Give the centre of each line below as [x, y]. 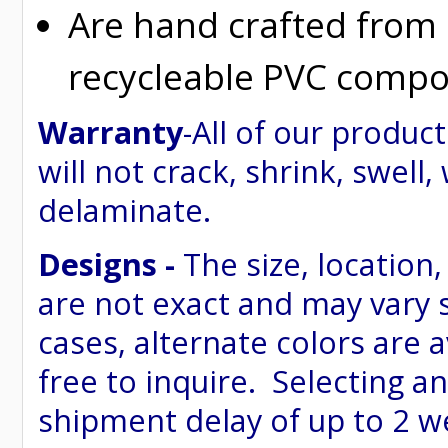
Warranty [110, 132]
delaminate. [124, 210]
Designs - [106, 264]
